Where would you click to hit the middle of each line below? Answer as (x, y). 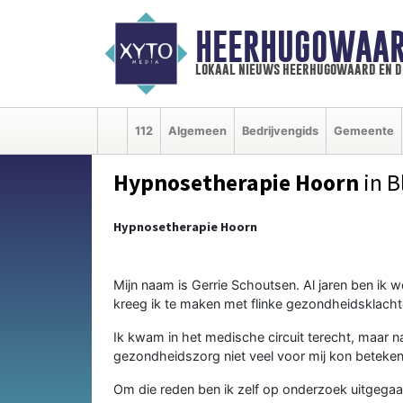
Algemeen (197, 130)
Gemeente (364, 130)
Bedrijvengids (280, 130)
